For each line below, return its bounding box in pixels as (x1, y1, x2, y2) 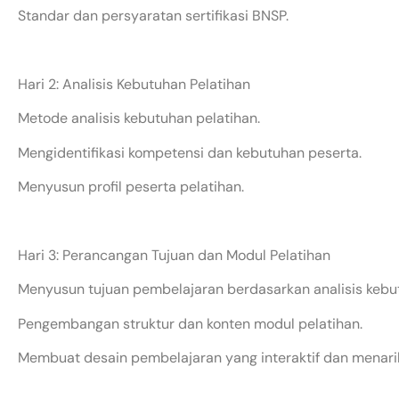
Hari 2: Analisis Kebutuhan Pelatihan (18, 74, 250, 94)
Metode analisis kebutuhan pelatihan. (18, 109, 260, 128)
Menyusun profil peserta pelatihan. (18, 176, 244, 196)
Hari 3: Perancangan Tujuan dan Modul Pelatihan (18, 245, 330, 265)
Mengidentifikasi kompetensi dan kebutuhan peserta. (18, 142, 362, 162)
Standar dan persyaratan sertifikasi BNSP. (18, 6, 289, 26)
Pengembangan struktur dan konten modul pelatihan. (18, 313, 362, 333)
